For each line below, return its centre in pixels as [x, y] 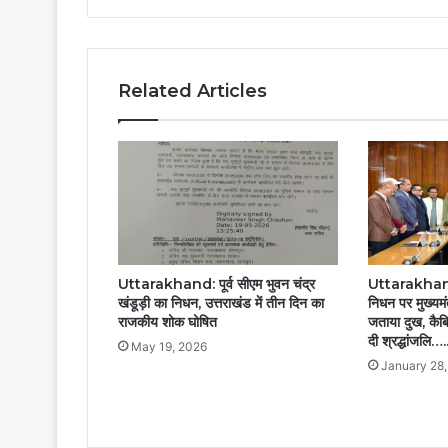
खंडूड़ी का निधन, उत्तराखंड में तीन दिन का [221, 303]
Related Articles [192, 91]
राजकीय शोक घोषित [167, 322]
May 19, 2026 [169, 347]
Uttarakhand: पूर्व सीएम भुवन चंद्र [216, 284]
